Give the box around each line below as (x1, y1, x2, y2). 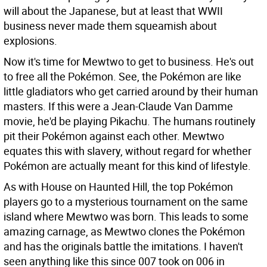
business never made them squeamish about (4, 18, 217, 33)
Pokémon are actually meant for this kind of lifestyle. (4, 159, 251, 173)
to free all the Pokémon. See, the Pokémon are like (4, 69, 241, 83)
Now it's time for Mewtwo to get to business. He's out (4, 54, 254, 69)
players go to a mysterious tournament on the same (4, 194, 248, 209)
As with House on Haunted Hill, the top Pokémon (4, 179, 233, 194)
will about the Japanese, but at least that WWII (4, 4, 223, 18)
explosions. (4, 33, 57, 48)
